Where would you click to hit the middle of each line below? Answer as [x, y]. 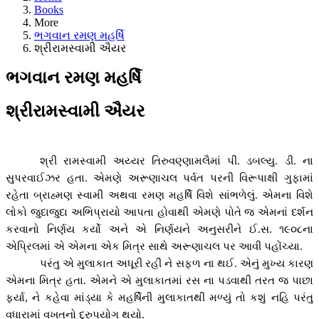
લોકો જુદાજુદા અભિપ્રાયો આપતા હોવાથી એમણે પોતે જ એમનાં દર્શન [159, 213]
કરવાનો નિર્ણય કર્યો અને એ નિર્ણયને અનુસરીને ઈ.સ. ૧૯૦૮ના [159, 230]
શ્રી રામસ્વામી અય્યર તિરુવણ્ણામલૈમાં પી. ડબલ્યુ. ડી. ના [177, 161]
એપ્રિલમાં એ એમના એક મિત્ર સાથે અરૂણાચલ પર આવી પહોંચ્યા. [154, 247]
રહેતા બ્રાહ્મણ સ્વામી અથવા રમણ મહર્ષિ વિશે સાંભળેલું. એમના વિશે [159, 195]
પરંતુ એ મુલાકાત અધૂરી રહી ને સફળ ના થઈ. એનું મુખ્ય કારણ [177, 264]
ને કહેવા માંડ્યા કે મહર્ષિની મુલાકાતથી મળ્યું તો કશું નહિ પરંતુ [173, 298]
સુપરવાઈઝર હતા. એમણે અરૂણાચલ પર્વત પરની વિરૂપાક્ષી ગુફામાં [159, 178]
